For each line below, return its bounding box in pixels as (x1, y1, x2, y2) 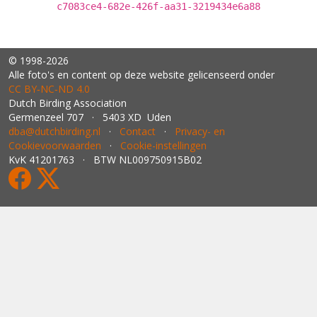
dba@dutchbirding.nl (8, 125, 100, 138)
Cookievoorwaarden (8, 139, 101, 152)
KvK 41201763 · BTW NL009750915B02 (8, 153, 202, 166)
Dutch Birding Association (8, 96, 127, 110)
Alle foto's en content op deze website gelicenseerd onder (8, 68, 275, 81)
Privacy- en (175, 125, 225, 138)
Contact (120, 125, 156, 138)
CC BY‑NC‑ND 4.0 (8, 82, 90, 96)
